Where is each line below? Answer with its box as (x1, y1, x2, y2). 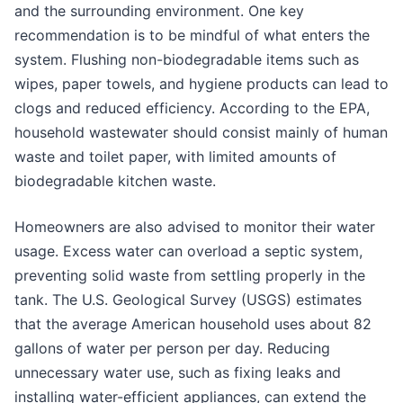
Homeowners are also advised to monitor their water (14, 217, 375, 236)
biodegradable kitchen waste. (14, 171, 216, 190)
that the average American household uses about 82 (14, 314, 372, 333)
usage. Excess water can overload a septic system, (14, 241, 363, 260)
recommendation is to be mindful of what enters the (14, 25, 370, 44)
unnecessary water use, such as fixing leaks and (14, 363, 341, 381)
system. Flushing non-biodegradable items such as (14, 49, 359, 68)
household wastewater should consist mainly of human (14, 122, 388, 141)
